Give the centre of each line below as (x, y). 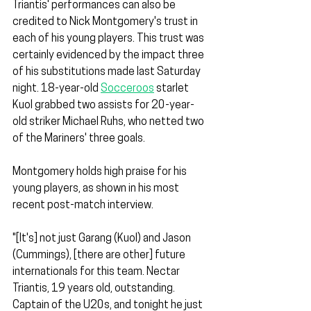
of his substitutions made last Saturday (108, 73)
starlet (173, 89)
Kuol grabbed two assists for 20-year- (103, 106)
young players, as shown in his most (97, 189)
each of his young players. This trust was (109, 39)
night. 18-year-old (57, 89)
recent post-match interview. (83, 206)
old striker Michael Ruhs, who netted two (109, 123)
